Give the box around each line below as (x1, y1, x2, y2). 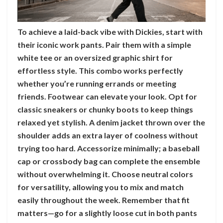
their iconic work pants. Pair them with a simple (17, 39, 191, 49)
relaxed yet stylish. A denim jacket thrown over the (17, 117, 205, 127)
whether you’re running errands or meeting (17, 78, 176, 88)
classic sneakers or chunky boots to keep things (17, 104, 193, 114)
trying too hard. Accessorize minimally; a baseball (17, 143, 200, 153)
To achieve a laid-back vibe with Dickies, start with (17, 26, 203, 36)
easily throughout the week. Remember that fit (17, 195, 190, 205)
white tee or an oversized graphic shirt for (17, 52, 173, 62)
